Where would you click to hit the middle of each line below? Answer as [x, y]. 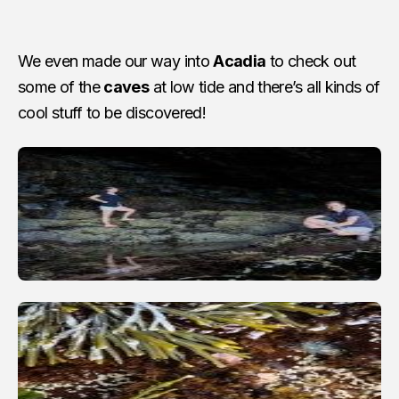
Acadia [240, 61]
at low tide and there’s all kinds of [265, 86]
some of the [61, 86]
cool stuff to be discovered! [112, 112]
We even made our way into [116, 61]
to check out [311, 61]
